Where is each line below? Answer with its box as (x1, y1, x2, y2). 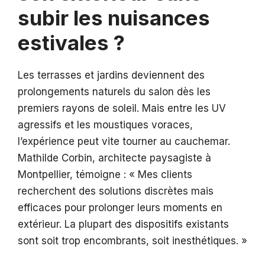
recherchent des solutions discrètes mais (18, 185, 214, 198)
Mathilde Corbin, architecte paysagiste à (18, 152, 211, 164)
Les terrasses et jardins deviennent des (18, 69, 205, 82)
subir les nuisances (18, 5, 210, 31)
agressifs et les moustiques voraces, (18, 119, 193, 131)
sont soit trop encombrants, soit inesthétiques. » (18, 235, 247, 247)
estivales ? (18, 30, 125, 56)
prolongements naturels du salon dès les (18, 86, 211, 98)
